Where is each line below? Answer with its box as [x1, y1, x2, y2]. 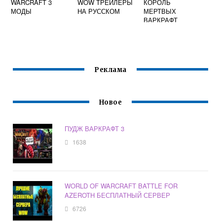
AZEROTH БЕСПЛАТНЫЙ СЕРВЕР [65, 190, 171, 200]
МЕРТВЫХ [144, 6, 177, 16]
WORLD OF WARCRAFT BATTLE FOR [65, 181, 178, 191]
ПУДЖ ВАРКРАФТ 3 [65, 124, 125, 134]
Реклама [94, 66, 127, 74]
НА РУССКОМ [77, 6, 120, 16]
